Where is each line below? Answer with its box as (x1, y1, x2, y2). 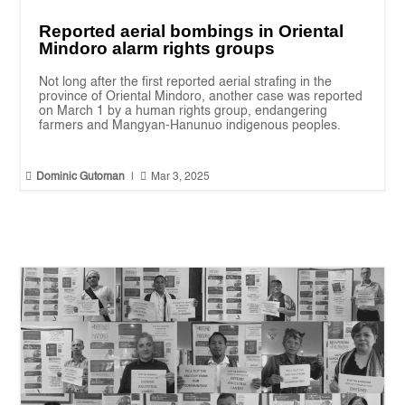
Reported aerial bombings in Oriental (39, 21, 344, 41)
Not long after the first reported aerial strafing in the (39, 75, 333, 89)
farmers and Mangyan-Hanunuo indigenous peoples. (39, 118, 342, 132)
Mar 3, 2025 (151, 171, 211, 183)
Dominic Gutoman (36, 171, 126, 183)
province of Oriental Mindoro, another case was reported (39, 89, 363, 103)
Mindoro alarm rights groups (39, 38, 276, 58)
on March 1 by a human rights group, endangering (39, 104, 328, 118)
